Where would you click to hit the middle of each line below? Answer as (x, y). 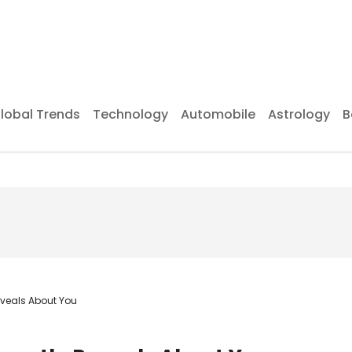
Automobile (218, 114)
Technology (130, 114)
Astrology (299, 114)
